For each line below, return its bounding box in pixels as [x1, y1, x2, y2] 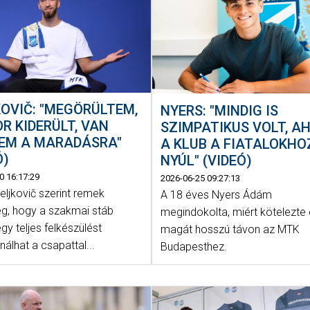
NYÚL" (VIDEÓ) [161, 152, 253, 169]
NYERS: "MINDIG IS [161, 102, 279, 119]
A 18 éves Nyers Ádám [161, 188, 273, 201]
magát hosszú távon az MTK [161, 222, 300, 236]
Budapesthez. [161, 239, 228, 253]
